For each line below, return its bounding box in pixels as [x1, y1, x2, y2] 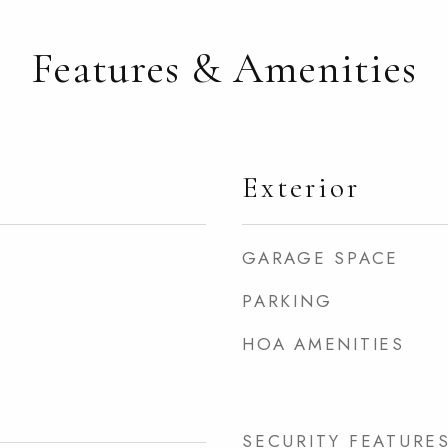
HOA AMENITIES [242, 332, 405, 356]
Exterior [242, 170, 360, 205]
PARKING [242, 289, 333, 313]
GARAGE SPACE [242, 246, 399, 270]
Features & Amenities [31, 42, 417, 94]
